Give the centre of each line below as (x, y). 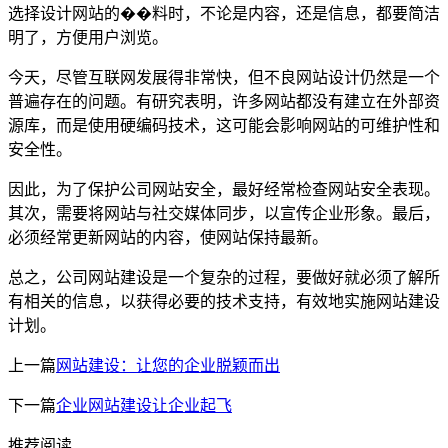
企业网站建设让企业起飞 (144, 405)
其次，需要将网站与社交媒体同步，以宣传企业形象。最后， (224, 213)
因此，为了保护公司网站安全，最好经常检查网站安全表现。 (224, 189)
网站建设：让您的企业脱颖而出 (168, 365)
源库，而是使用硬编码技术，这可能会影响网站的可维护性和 (224, 125)
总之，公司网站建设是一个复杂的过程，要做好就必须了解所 (224, 277)
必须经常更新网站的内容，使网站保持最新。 (168, 237)
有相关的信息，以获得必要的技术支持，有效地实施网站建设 (224, 301)
